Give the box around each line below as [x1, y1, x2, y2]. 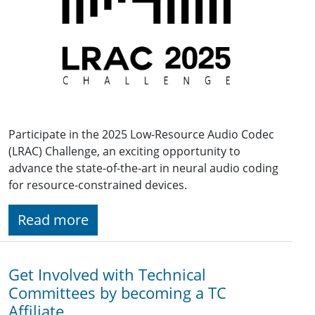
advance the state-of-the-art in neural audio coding [8, 160, 278, 176]
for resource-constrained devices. [8, 177, 187, 193]
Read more [18, 210, 89, 230]
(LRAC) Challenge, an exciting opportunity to [8, 143, 240, 160]
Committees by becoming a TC [8, 283, 226, 304]
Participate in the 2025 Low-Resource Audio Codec [8, 127, 274, 143]
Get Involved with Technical [8, 264, 206, 285]
